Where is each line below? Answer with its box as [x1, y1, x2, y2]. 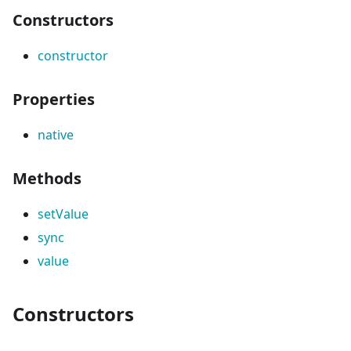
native [38, 126, 74, 143]
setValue [38, 205, 89, 223]
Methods [13, 168, 81, 189]
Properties [13, 89, 95, 110]
